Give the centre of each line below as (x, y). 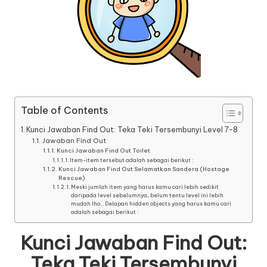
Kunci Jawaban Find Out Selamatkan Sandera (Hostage (144, 169)
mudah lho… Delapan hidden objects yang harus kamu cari (151, 204)
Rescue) (72, 178)
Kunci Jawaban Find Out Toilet (103, 151)
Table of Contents (64, 111)
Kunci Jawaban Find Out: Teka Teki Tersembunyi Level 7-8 (132, 130)
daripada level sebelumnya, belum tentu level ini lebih (148, 195)
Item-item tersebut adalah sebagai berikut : (132, 160)
